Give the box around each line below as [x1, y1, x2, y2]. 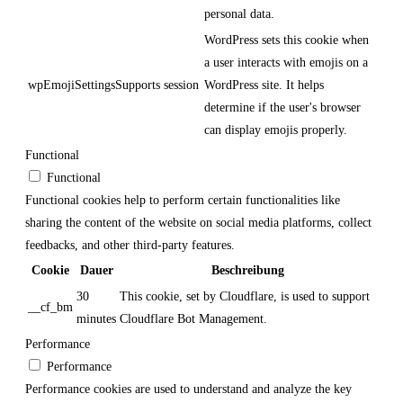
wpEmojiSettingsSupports [28, 77, 160, 92]
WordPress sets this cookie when [204, 32, 369, 47]
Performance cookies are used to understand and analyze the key [25, 381, 352, 396]
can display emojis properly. [204, 122, 347, 137]
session [164, 77, 199, 92]
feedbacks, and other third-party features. [25, 237, 235, 252]
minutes [76, 311, 116, 326]
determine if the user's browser [204, 100, 361, 114]
